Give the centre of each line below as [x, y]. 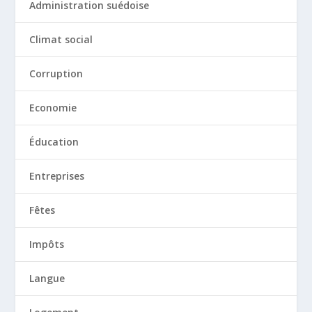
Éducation [54, 142]
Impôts [47, 244]
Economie [53, 108]
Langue [47, 279]
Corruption [56, 74]
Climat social [61, 40]
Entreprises [57, 176]
